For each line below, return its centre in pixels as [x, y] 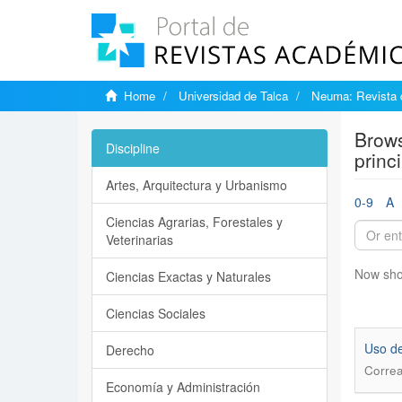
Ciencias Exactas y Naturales [188, 276]
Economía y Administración [183, 387]
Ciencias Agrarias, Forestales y [194, 222]
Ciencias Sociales [156, 313]
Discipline [133, 148]
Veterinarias [140, 240]
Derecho [130, 350]
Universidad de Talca [233, 96]
